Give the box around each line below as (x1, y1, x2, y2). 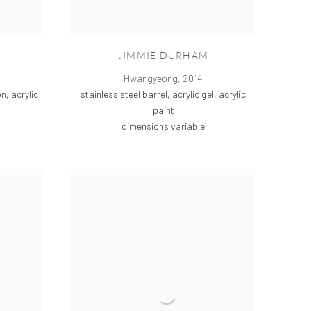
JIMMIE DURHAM (117, 50, 209, 61)
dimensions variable (121, 120, 205, 133)
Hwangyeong (124, 72, 178, 85)
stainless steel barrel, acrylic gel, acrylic (81, 88, 246, 101)
